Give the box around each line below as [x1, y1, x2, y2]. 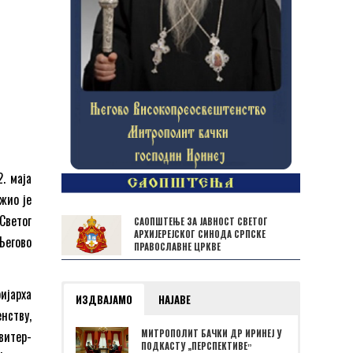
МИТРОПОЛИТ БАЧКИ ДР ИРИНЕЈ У [141, 327, 281, 340]
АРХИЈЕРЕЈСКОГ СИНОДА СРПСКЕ [134, 227, 266, 240]
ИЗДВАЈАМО [76, 292, 133, 308]
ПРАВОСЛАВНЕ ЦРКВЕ [134, 240, 221, 253]
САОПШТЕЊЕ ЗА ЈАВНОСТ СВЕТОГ [134, 214, 268, 228]
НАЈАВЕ [158, 292, 191, 308]
